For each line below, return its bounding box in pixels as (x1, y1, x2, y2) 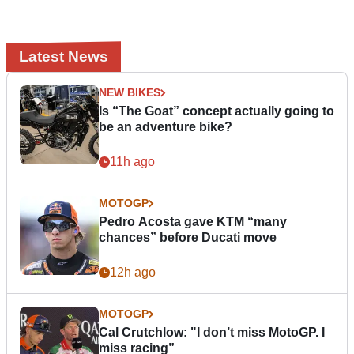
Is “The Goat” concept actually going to (99, 104, 334, 119)
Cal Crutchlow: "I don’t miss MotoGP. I (99, 326, 325, 340)
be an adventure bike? (99, 120, 232, 134)
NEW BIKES (99, 86, 160, 100)
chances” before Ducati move (99, 231, 277, 245)
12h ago (110, 265, 156, 280)
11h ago (110, 155, 155, 169)
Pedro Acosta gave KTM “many (99, 215, 287, 229)
